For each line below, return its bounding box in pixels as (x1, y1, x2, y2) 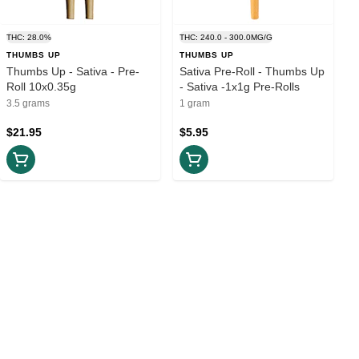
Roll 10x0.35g (6, 79, 76, 93)
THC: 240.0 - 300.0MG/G (179, 32, 272, 42)
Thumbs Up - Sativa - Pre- (6, 64, 139, 78)
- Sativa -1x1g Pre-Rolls (179, 79, 300, 93)
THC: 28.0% (6, 32, 51, 42)
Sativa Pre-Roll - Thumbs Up (179, 64, 325, 78)
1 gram (179, 97, 210, 109)
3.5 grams (6, 97, 50, 109)
